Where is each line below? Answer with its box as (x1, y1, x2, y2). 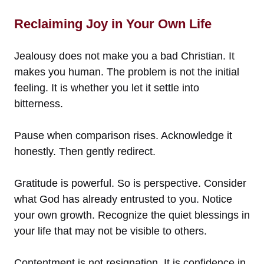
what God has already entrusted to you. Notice (14, 193, 232, 205)
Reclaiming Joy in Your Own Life (14, 16, 212, 31)
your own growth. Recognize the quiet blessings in (14, 209, 250, 221)
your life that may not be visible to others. (14, 225, 207, 237)
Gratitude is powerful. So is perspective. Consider (14, 177, 246, 189)
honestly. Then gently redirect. (14, 145, 156, 157)
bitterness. (14, 97, 63, 110)
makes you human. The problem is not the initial (14, 65, 239, 78)
